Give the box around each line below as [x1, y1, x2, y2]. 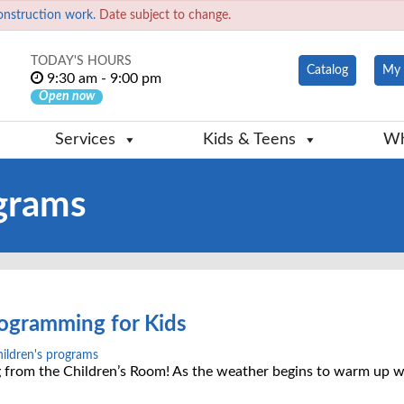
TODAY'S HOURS [31, 55, 132, 69]
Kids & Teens [203, 132, 296, 149]
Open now [39, 89, 95, 104]
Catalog [307, 64, 348, 78]
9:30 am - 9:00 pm [43, 71, 161, 87]
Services [55, 132, 115, 149]
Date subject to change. [96, 8, 231, 23]
